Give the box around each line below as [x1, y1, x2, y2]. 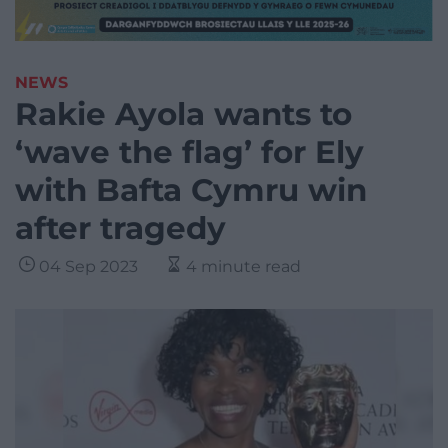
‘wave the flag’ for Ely [15, 133, 364, 172]
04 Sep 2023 [39, 257, 138, 277]
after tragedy [15, 209, 226, 248]
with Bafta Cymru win [15, 171, 367, 210]
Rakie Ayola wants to [15, 95, 352, 134]
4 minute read [186, 257, 301, 277]
